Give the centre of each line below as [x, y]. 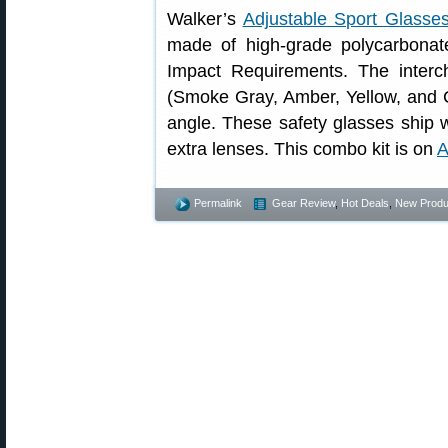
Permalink [218, 203]
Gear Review [303, 203]
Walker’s [205, 19]
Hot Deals [365, 203]
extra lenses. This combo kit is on [302, 149]
